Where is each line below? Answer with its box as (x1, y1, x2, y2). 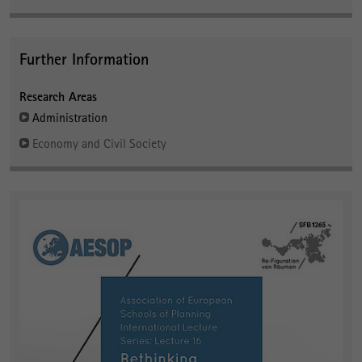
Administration (32, 109, 107, 125)
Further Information (19, 48, 149, 69)
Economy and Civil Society (32, 135, 166, 151)
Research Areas (19, 88, 97, 104)
